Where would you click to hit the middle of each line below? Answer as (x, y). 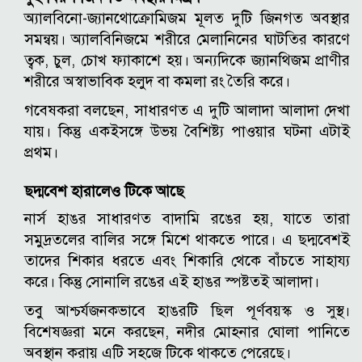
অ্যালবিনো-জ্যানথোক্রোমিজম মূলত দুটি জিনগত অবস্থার (187, 19)
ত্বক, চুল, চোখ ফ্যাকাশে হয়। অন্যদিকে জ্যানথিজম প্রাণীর (187, 61)
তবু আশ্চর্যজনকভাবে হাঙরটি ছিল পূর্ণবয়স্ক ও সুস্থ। (187, 311)
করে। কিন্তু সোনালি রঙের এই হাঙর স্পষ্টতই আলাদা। (172, 282)
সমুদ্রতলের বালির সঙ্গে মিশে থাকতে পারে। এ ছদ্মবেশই (187, 240)
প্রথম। (41, 153)
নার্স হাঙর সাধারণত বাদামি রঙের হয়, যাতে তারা (187, 219)
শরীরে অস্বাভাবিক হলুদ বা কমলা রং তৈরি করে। (157, 82)
